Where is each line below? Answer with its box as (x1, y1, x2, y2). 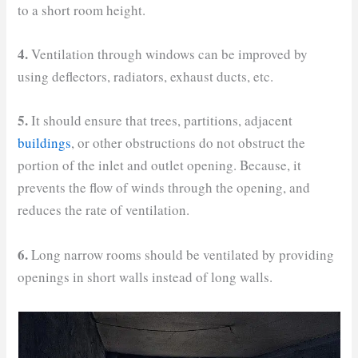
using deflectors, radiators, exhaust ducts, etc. (18, 67, 274, 86)
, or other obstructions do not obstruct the (71, 133, 306, 153)
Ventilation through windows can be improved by (28, 45, 308, 64)
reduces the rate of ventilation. (18, 201, 190, 220)
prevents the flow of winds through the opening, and (18, 178, 311, 197)
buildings (18, 133, 72, 153)
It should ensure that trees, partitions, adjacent (28, 111, 293, 130)
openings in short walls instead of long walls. (18, 267, 273, 286)
